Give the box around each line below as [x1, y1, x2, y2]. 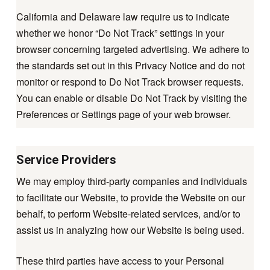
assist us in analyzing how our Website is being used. [16, 222, 244, 237]
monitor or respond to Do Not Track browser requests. [16, 74, 243, 89]
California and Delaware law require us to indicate [16, 9, 230, 24]
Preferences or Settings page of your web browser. [16, 107, 231, 121]
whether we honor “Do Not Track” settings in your [16, 25, 224, 40]
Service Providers [16, 152, 116, 167]
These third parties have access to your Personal [16, 253, 224, 268]
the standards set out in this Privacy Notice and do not [16, 58, 245, 72]
